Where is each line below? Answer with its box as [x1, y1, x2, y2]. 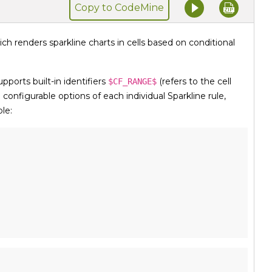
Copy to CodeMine [75, 1, 164, 13]
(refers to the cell [157, 76, 231, 87]
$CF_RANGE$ [108, 76, 157, 87]
